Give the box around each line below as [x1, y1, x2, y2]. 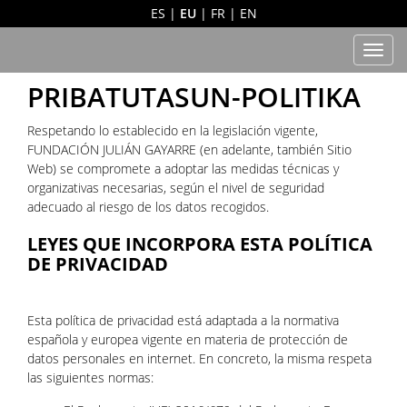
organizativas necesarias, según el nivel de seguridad [27, 179, 324, 196]
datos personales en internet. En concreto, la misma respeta [27, 350, 372, 367]
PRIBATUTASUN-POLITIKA [27, 78, 361, 115]
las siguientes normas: [27, 369, 154, 386]
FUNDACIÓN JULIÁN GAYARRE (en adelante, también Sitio [27, 141, 352, 158]
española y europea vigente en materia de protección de [27, 331, 348, 348]
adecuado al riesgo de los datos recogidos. [27, 198, 269, 215]
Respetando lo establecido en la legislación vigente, [27, 122, 318, 139]
